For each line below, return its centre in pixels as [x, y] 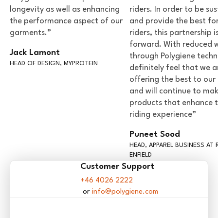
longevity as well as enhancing [65, 10]
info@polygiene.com [125, 192]
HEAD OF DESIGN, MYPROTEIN [54, 64]
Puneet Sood [155, 135]
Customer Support [117, 167]
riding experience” [163, 115]
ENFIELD [141, 155]
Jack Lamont [35, 53]
